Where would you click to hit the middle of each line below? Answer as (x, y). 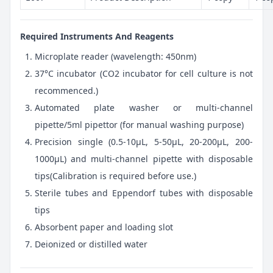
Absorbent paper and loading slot (104, 227)
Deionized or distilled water (91, 244)
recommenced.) (66, 90)
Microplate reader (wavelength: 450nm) (115, 56)
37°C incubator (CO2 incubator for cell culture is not (144, 73)
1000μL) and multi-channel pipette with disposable (144, 158)
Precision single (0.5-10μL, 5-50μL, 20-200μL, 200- (144, 141)
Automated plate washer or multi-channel (144, 107)
